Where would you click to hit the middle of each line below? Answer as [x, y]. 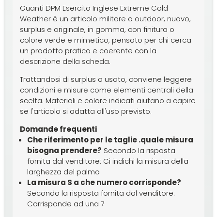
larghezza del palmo [64, 171]
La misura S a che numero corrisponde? [104, 182]
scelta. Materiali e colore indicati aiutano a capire [108, 100]
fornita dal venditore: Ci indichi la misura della [108, 161]
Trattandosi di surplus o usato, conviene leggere [106, 79]
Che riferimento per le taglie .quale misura [110, 139]
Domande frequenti [59, 129]
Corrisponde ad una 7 [66, 203]
